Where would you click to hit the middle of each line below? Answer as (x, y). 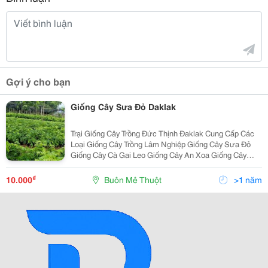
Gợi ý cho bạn (38, 81)
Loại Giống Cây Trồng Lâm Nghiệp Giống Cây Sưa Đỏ (129, 144)
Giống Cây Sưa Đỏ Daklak (123, 107)
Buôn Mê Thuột (133, 180)
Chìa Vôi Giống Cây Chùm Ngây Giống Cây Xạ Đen (86, 165)
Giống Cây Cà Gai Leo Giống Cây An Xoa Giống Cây (109, 155)
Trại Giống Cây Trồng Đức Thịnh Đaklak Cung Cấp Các (138, 133)
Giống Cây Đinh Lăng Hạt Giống (160, 176)
